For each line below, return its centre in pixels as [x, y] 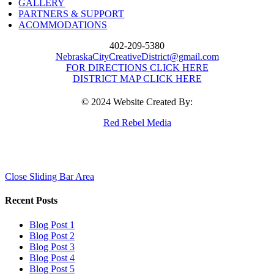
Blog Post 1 [52, 224]
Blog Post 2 [52, 235]
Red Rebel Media [137, 123]
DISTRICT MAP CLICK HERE [137, 79]
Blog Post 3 [52, 246]
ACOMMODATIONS [63, 25]
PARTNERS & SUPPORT [72, 14]
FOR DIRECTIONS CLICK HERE [137, 68]
